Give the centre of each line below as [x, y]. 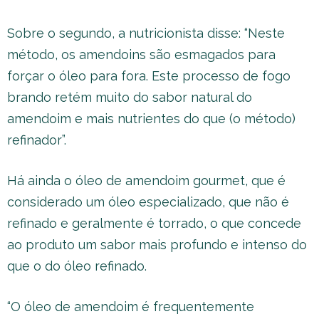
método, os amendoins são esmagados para [141, 54]
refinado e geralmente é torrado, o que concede [154, 223]
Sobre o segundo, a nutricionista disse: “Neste [146, 33]
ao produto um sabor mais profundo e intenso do [157, 245]
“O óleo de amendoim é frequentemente [131, 307]
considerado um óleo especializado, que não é [148, 202]
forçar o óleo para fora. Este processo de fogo [149, 76]
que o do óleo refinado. [77, 266]
